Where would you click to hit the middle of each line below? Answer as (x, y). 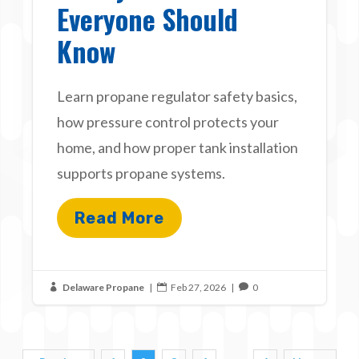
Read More (120, 218)
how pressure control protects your (168, 121)
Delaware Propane (104, 287)
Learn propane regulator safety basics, (177, 96)
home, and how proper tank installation (178, 147)
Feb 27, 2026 (199, 287)
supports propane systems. (141, 173)
